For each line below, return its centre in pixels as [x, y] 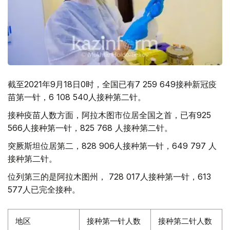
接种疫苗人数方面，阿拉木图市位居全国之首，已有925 [109, 115]
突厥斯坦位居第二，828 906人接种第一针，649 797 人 [112, 146]
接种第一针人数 [114, 221]
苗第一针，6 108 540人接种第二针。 [77, 97]
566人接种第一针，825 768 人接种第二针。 [90, 128]
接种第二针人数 [185, 221]
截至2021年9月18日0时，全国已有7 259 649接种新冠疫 [112, 84]
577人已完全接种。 [44, 189]
